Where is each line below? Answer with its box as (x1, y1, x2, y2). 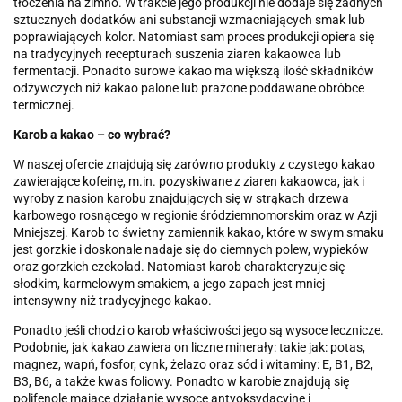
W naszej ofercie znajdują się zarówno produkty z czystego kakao (13, 157, 375, 172)
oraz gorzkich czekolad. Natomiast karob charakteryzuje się (13, 259, 345, 275)
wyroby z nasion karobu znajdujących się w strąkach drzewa (13, 191, 349, 206)
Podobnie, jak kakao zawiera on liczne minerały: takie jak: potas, (13, 340, 365, 355)
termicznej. (13, 98, 74, 113)
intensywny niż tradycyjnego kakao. (13, 293, 212, 309)
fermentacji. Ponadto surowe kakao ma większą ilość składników (13, 64, 374, 79)
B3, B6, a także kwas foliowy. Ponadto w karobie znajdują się (13, 374, 349, 389)
